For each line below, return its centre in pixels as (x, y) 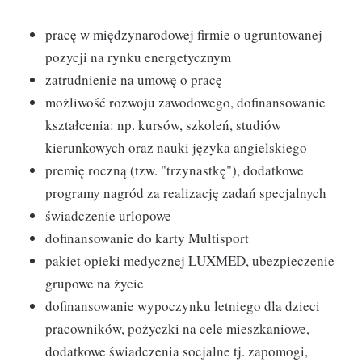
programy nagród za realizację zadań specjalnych (186, 193)
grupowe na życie (95, 283)
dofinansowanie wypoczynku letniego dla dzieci (183, 306)
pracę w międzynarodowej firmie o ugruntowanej (184, 34)
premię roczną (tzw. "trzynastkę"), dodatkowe (175, 170)
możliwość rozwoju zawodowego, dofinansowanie (185, 102)
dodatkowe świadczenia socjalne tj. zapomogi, (177, 351)
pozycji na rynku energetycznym (138, 57)
